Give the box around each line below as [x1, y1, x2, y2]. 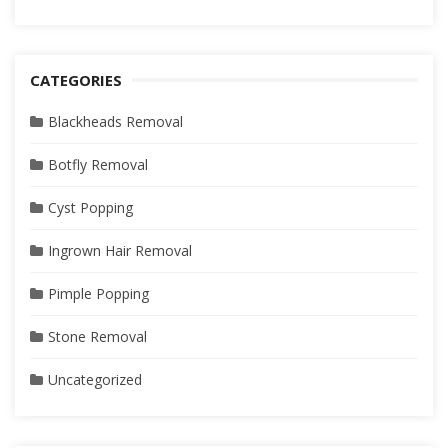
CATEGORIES [30, 69, 122, 90]
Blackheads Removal [48, 111, 183, 131]
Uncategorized [48, 369, 142, 389]
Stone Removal [48, 326, 147, 346]
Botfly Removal [48, 154, 148, 174]
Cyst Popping [48, 197, 133, 217]
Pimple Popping [48, 283, 149, 303]
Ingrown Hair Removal [48, 240, 192, 260]
